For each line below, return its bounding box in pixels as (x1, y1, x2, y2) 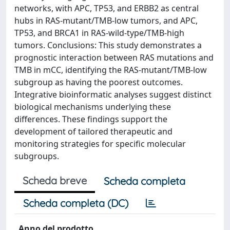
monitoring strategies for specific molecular (14, 138, 186, 149)
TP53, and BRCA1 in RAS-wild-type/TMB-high (14, 27, 184, 39)
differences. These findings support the (14, 113, 167, 125)
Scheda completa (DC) (23, 197, 128, 209)
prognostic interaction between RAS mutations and (14, 52, 214, 63)
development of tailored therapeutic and (14, 126, 172, 137)
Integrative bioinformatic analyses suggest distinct (14, 89, 212, 100)
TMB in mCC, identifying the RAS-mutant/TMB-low (14, 64, 207, 75)
